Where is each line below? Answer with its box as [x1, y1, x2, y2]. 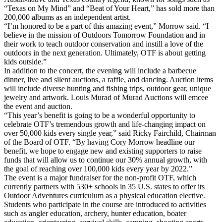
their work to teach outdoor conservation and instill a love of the [4, 40, 203, 49]
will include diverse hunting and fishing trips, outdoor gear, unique [4, 84, 211, 93]
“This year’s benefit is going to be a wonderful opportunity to [4, 111, 195, 120]
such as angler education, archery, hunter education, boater [4, 209, 186, 218]
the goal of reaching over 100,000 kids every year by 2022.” [4, 165, 192, 173]
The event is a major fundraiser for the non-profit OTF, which [4, 173, 196, 182]
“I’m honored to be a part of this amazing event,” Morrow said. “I [4, 22, 209, 31]
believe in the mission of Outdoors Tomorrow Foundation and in [4, 31, 205, 40]
